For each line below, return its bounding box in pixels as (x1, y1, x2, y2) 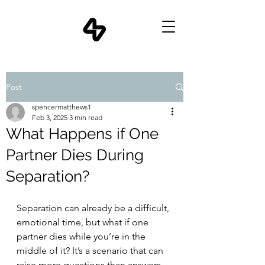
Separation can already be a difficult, (17, 202, 172, 214)
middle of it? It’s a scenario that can (17, 245, 166, 256)
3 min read (69, 113, 102, 122)
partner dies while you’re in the (17, 231, 148, 242)
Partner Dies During (6, 146, 144, 164)
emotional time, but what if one (17, 216, 151, 228)
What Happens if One (6, 125, 159, 143)
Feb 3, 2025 (32, 113, 67, 122)
